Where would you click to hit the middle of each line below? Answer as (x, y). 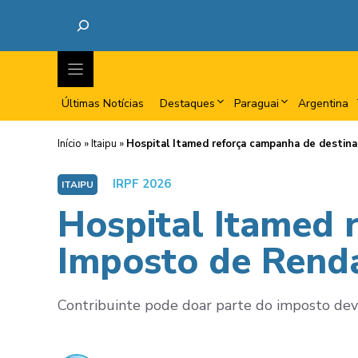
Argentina (323, 103)
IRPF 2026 (142, 184)
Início (70, 144)
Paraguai (257, 103)
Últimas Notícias (103, 103)
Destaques (187, 103)
